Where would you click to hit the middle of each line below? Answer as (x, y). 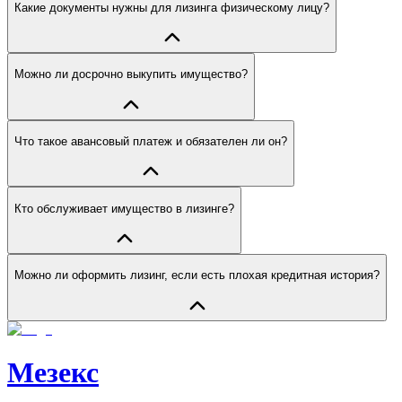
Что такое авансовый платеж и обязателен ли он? (151, 141)
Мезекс (53, 372)
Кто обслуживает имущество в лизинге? (124, 208)
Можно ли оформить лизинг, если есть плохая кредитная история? (197, 275)
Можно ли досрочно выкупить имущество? (131, 74)
